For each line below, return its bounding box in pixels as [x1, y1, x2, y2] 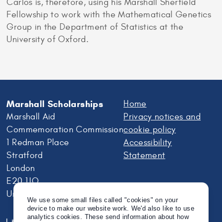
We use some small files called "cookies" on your [27, 196, 178, 204]
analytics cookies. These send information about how [27, 213, 189, 221]
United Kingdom [6, 188, 69, 199]
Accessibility [123, 137, 172, 148]
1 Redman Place [6, 137, 69, 148]
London [6, 163, 35, 173]
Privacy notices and [123, 111, 201, 122]
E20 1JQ [6, 175, 39, 186]
